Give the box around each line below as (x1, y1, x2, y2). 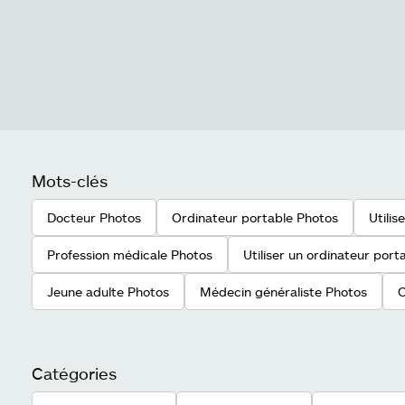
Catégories (32, 363, 117, 383)
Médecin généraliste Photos (200, 284, 367, 299)
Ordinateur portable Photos (172, 210, 338, 225)
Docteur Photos (47, 210, 141, 225)
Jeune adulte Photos (47, 284, 169, 299)
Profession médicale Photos (47, 247, 212, 262)
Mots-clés (32, 171, 108, 191)
